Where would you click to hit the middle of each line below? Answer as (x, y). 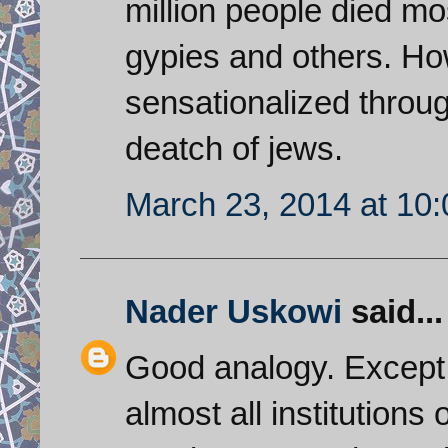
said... (392, 311)
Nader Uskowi (233, 311)
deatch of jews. (234, 148)
